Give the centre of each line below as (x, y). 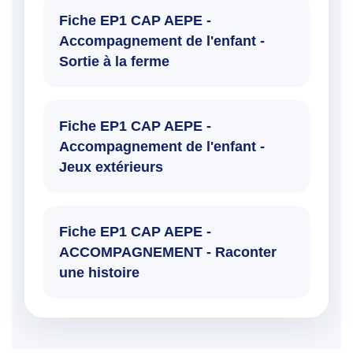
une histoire (99, 272)
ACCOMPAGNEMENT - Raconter (168, 252)
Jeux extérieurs (111, 167)
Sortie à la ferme (114, 61)
